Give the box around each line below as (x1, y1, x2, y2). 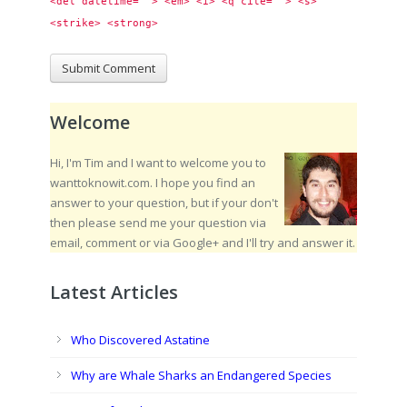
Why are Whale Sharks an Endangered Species (71, 367, 332, 383)
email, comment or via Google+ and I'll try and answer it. (50, 234, 355, 251)
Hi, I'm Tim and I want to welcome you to (50, 154, 266, 171)
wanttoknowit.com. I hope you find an (50, 174, 255, 191)
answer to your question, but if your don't (50, 194, 278, 211)
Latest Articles (50, 280, 178, 304)
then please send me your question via (50, 214, 266, 231)
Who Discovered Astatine (71, 332, 210, 348)
